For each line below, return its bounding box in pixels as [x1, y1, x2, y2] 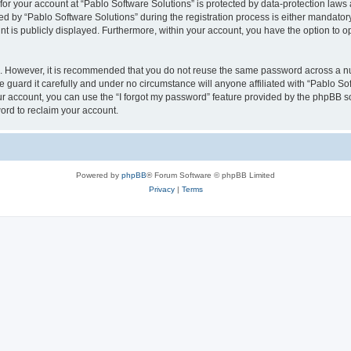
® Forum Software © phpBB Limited [147, 170, 275, 179]
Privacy [148, 184, 175, 194]
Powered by [76, 170, 121, 179]
